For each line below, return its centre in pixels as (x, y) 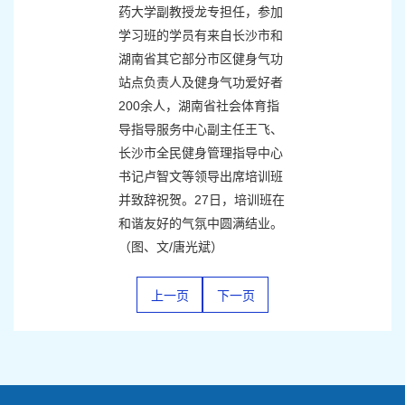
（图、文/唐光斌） (171, 247)
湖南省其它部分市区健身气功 (201, 59)
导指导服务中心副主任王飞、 (201, 130)
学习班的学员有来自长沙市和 (201, 36)
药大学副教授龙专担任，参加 (201, 12)
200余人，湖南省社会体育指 (199, 106)
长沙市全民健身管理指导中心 (201, 153)
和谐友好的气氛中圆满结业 (194, 224)
